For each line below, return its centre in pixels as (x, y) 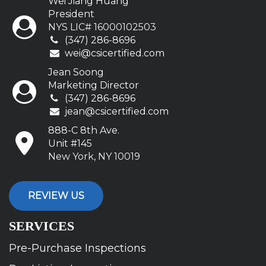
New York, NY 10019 (94, 157)
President (72, 14)
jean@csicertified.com (116, 112)
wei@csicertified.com (114, 53)
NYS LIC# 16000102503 (102, 27)
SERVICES (42, 226)
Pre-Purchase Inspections (77, 248)
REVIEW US (56, 196)
